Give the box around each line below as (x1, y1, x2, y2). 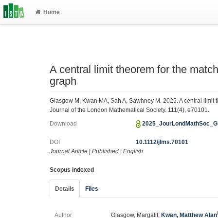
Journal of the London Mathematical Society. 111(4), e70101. (50, 106, 209, 113)
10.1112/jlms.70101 (136, 139, 189, 145)
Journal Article (50, 148, 88, 155)
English (123, 148, 143, 155)
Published (92, 148, 119, 155)
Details (55, 185, 74, 192)
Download (50, 120, 77, 127)
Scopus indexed (50, 166, 94, 173)
